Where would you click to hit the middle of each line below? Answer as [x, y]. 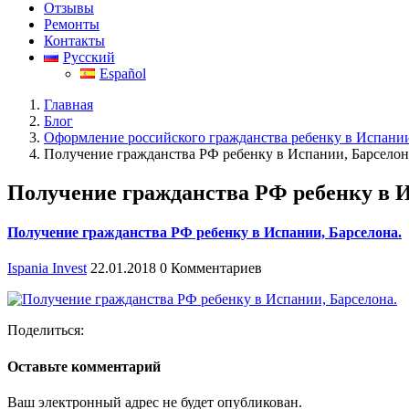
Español [122, 73]
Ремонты [72, 24]
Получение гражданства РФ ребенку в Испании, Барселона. [204, 232]
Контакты [74, 40]
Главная [68, 104]
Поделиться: [46, 330]
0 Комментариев [211, 268]
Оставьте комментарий [84, 366]
